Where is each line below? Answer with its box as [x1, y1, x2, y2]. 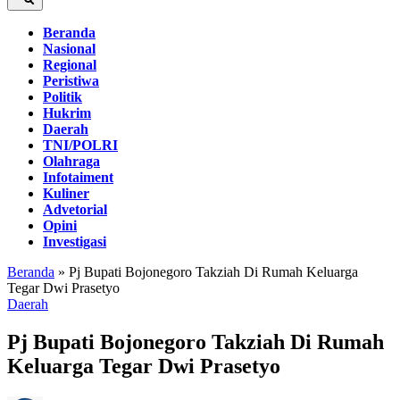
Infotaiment [43, 170, 113, 185]
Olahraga [43, 154, 100, 169]
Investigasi [43, 234, 106, 249]
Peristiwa [43, 73, 99, 88]
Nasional [43, 41, 96, 56]
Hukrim [43, 105, 91, 121]
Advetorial [43, 202, 107, 217]
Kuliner [43, 186, 89, 201]
